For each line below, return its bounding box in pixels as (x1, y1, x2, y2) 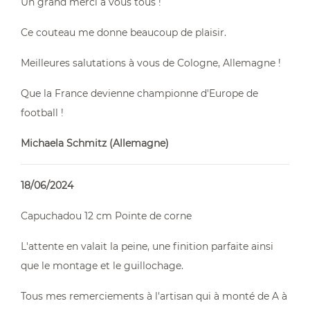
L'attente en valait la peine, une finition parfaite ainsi (21, 240, 273, 253)
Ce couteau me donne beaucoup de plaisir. (21, 26, 226, 39)
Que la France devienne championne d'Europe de (21, 87, 258, 100)
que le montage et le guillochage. (21, 259, 183, 272)
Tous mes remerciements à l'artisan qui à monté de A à (21, 290, 287, 302)
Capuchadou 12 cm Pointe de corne (21, 210, 192, 222)
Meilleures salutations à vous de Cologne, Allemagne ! (21, 57, 281, 69)
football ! (21, 107, 64, 119)
